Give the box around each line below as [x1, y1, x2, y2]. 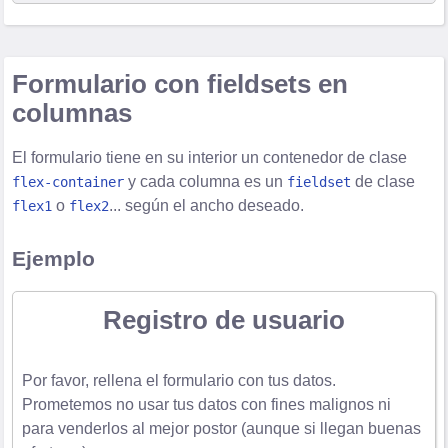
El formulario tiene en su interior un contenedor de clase [12, 148, 408, 166]
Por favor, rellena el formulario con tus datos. [21, 371, 336, 389]
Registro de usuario [103, 306, 345, 335]
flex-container [12, 173, 125, 190]
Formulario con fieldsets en [12, 69, 349, 98]
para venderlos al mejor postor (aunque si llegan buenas [21, 419, 421, 437]
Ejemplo [12, 246, 96, 270]
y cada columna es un [124, 172, 288, 190]
